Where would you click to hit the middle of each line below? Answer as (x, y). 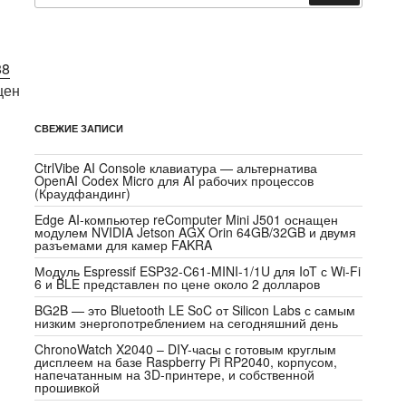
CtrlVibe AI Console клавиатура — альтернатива (176, 167)
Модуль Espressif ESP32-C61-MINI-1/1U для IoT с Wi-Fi (198, 271)
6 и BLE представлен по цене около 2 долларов (178, 283)
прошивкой (68, 387)
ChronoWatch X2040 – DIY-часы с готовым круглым (186, 348)
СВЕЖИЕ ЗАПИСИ (79, 128)
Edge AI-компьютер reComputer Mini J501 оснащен (187, 219)
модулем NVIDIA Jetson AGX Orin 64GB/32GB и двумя (196, 232)
